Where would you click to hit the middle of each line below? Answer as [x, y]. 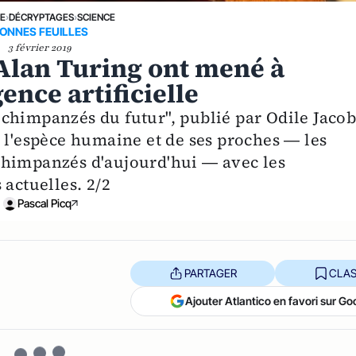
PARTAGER [210, 273]
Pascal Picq [45, 203]
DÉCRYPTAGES [41, 17]
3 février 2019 [40, 48]
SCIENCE [96, 17]
